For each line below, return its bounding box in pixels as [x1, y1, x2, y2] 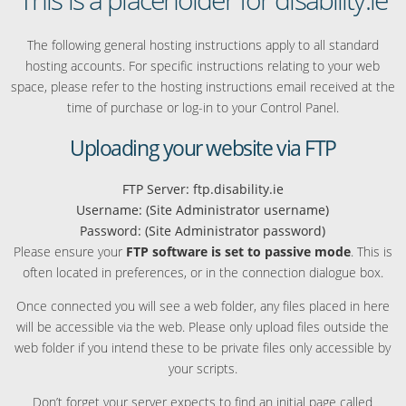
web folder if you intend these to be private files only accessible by [14, 339, 391, 356]
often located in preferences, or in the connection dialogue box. [22, 264, 383, 281]
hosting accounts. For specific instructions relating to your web [25, 57, 381, 74]
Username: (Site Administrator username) [76, 201, 330, 218]
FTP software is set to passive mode [125, 243, 351, 260]
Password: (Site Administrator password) [80, 222, 326, 239]
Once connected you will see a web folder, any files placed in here [15, 297, 390, 314]
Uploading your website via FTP [70, 133, 336, 162]
